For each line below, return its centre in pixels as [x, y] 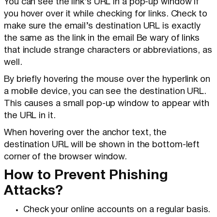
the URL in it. [30, 116]
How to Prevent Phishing [86, 176]
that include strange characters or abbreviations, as [108, 51]
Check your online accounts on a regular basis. [117, 210]
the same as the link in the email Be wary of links [102, 39]
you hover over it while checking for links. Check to [106, 15]
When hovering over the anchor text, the [85, 133]
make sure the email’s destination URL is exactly [102, 27]
